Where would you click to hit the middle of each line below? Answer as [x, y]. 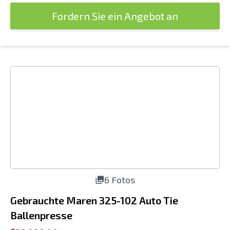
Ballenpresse [41, 215]
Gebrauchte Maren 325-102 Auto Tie [94, 200]
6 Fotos [120, 180]
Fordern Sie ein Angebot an [115, 16]
